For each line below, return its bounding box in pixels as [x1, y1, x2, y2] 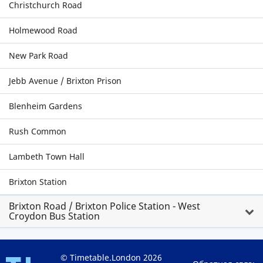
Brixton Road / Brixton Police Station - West [9, 200, 200, 213]
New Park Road [9, 50, 68, 61]
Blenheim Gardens [9, 100, 82, 112]
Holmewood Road [9, 25, 77, 36]
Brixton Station [9, 176, 67, 187]
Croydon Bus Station [9, 210, 100, 222]
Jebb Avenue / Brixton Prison [9, 75, 122, 86]
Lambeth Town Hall [9, 151, 85, 162]
